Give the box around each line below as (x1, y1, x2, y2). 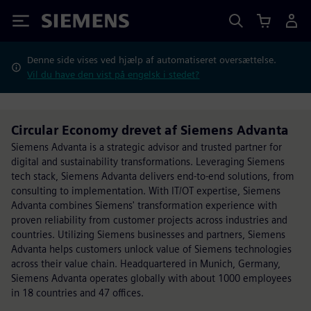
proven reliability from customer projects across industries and (11, 214, 287, 226)
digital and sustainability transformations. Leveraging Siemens (11, 155, 285, 167)
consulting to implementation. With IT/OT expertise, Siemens (11, 185, 280, 196)
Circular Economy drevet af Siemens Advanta (11, 123, 289, 137)
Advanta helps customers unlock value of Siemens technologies (11, 243, 292, 255)
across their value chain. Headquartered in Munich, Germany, (11, 258, 280, 269)
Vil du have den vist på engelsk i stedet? (27, 69, 200, 80)
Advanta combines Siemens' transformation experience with (11, 199, 277, 211)
